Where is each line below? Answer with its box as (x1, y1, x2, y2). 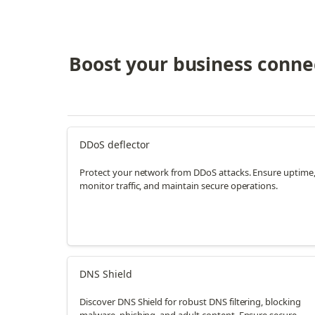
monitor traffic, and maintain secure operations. (79, 179, 278, 193)
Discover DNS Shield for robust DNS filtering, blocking (79, 295, 301, 309)
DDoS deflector (79, 138, 150, 152)
